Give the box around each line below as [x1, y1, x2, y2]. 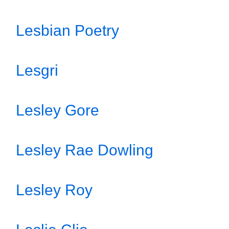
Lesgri [16, 62, 58, 79]
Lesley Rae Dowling [16, 142, 153, 158]
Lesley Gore [16, 102, 99, 119]
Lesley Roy [16, 181, 93, 198]
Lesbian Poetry [16, 22, 119, 39]
